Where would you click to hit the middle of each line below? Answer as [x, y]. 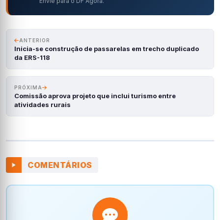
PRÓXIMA [28, 87]
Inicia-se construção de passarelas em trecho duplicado [107, 48]
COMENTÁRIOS [60, 165]
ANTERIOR [35, 40]
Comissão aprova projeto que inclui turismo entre [95, 96]
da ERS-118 [32, 57]
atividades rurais [42, 104]
